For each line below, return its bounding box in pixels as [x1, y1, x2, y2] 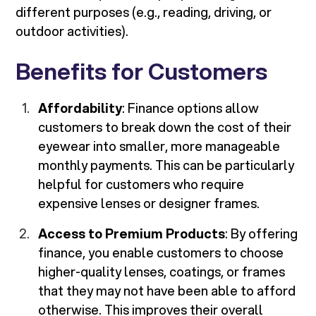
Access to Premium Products [38, 224, 226, 243]
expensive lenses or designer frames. [38, 194, 260, 213]
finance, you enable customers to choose [38, 243, 284, 262]
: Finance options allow [122, 99, 260, 118]
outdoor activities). [16, 22, 129, 41]
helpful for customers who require [38, 175, 245, 194]
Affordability [38, 99, 123, 118]
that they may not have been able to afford [38, 281, 296, 300]
